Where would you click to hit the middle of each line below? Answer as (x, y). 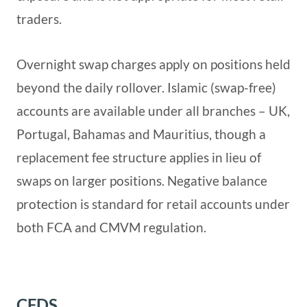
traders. (39, 19)
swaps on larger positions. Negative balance (142, 181)
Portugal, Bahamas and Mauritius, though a (141, 134)
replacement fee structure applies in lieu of (139, 158)
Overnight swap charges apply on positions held (153, 64)
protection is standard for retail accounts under (153, 204)
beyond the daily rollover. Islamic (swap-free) (146, 88)
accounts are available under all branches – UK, (153, 111)
